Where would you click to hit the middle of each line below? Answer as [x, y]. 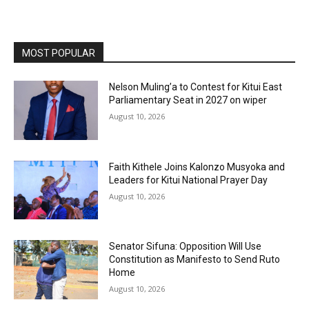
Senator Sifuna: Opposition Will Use [186, 247]
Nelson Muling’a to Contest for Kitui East [196, 87]
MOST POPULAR [59, 53]
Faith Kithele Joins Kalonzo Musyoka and [197, 167]
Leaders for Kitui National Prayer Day [189, 180]
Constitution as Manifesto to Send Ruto [195, 260]
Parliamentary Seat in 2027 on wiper [188, 100]
